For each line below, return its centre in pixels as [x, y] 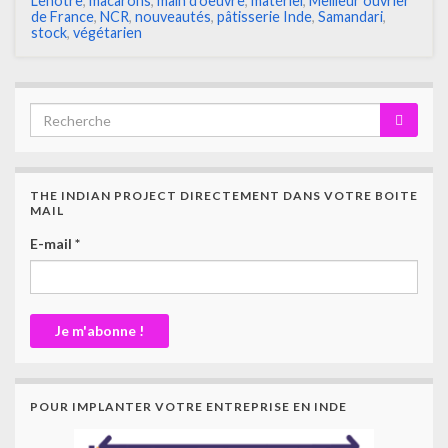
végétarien [107, 33]
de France [62, 17]
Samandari [350, 17]
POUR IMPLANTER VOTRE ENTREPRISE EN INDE [188, 407]
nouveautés [173, 17]
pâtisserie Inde [264, 17]
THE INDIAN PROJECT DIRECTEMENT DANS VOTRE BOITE [224, 196]
